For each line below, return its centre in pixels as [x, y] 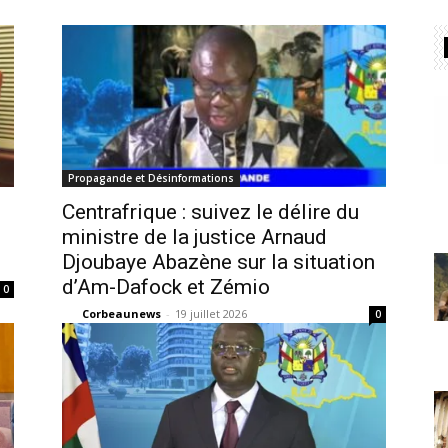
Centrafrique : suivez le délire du [210, 212]
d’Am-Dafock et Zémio [166, 287]
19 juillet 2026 [211, 313]
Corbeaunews [121, 313]
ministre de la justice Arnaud [194, 237]
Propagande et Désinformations [151, 178]
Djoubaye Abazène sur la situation [218, 262]
